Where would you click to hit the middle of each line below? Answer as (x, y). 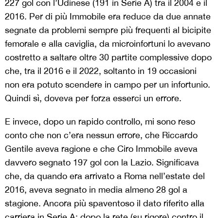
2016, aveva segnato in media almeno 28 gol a (96, 189)
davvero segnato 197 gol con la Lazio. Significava (102, 162)
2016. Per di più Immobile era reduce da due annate (108, 16)
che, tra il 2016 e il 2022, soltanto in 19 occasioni (101, 71)
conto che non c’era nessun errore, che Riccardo (101, 135)
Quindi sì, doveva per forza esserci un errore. (94, 98)
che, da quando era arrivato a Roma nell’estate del (105, 176)
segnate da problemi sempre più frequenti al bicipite (108, 30)
